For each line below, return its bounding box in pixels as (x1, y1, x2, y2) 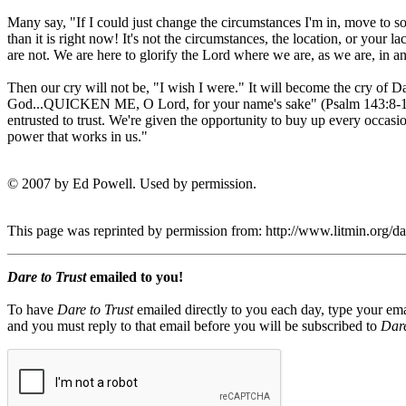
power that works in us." (7, 129, 148, 145)
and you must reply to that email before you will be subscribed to (7, 318, 381, 334)
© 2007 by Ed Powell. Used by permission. (7, 176, 256, 192)
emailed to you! (86, 269, 183, 285)
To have (7, 302, 57, 318)
